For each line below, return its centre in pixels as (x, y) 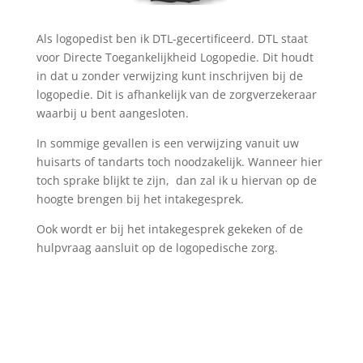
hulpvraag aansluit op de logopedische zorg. (157, 247)
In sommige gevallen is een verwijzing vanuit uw (167, 143)
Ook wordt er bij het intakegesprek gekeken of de (169, 228)
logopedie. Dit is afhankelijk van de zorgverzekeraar (176, 94)
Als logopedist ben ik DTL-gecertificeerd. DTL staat (172, 38)
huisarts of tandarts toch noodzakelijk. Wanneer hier (179, 161)
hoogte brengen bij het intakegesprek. (140, 199)
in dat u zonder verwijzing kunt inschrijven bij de (169, 75)
